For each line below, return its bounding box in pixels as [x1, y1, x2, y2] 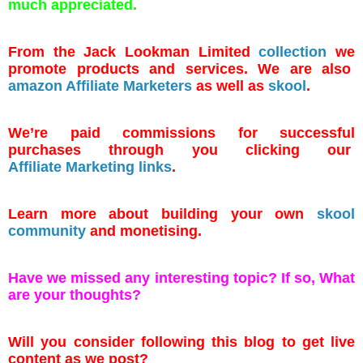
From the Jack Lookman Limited [8, 43, 259, 60]
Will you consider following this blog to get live [8, 333, 355, 350]
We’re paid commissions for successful [8, 124, 355, 141]
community [8, 222, 86, 239]
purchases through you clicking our [8, 141, 355, 158]
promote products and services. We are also [8, 60, 355, 77]
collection [258, 43, 327, 60]
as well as [192, 77, 268, 94]
